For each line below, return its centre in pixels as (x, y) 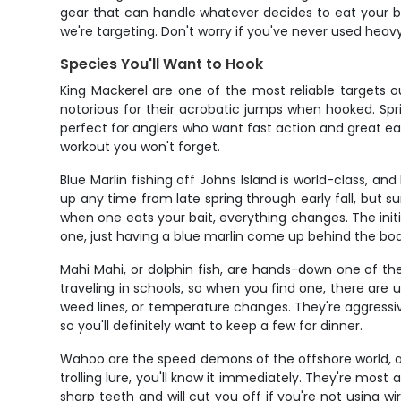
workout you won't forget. (141, 147)
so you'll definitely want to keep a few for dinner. (212, 326)
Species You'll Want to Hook (162, 64)
